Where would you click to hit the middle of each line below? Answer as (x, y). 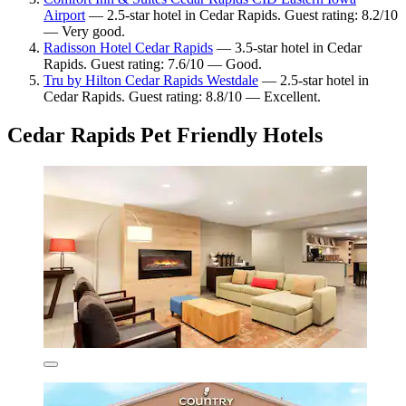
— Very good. (84, 32)
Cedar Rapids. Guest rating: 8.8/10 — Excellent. (182, 97)
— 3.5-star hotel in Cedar (287, 48)
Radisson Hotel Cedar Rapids (128, 48)
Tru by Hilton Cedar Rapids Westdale (151, 81)
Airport (64, 15)
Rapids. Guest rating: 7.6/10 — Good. (153, 64)
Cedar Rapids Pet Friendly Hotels (165, 135)
